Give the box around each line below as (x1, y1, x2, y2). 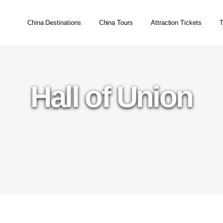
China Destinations (27, 18, 81, 26)
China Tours (99, 18, 133, 26)
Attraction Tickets (150, 18, 202, 26)
